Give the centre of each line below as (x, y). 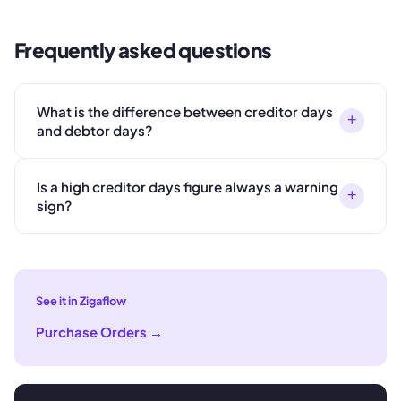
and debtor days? (94, 130)
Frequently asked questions (143, 50)
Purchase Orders (91, 332)
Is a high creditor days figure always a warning (188, 186)
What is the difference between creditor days (185, 111)
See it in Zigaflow (81, 300)
